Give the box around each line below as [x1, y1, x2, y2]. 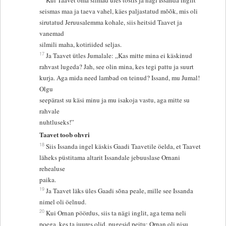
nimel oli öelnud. [39, 197, 87, 206]
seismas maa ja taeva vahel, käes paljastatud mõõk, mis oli [39, 7, 200, 16]
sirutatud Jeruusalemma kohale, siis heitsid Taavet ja [39, 18, 183, 27]
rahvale [39, 106, 62, 116]
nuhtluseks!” [39, 118, 75, 127]
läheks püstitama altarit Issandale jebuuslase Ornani [39, 152, 181, 162]
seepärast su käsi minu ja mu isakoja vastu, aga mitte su [39, 95, 190, 105]
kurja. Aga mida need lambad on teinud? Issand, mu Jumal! [39, 73, 200, 83]
